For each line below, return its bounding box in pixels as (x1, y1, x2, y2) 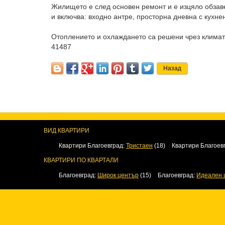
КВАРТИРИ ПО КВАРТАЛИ (44, 157, 119, 164)
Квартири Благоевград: (59, 142, 126, 149)
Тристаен (126, 142, 153, 149)
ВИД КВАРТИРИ (44, 127, 89, 134)
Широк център (97, 172, 139, 179)
